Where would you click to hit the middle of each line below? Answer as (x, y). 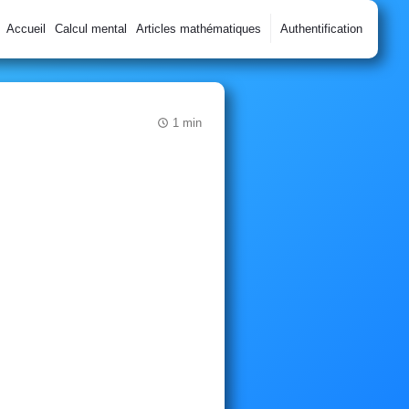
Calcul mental (90, 29)
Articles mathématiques (198, 29)
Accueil (26, 29)
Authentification (321, 29)
